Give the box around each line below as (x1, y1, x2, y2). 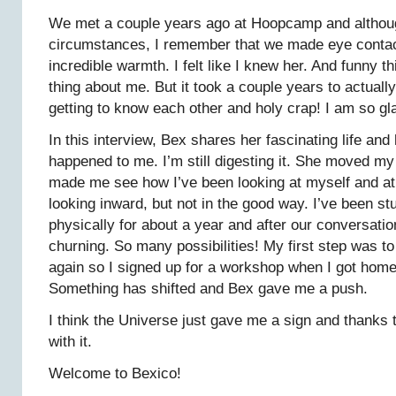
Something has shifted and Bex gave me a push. (49, 280, 368, 297)
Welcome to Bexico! (49, 365, 181, 382)
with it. (49, 333, 92, 350)
